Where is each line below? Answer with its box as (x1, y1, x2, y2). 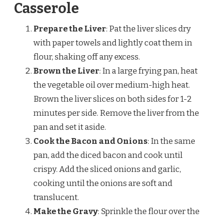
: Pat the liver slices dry (106, 23, 191, 34)
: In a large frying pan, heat (99, 65, 198, 76)
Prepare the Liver (33, 23, 106, 34)
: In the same (148, 136, 195, 146)
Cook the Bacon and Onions (33, 136, 148, 146)
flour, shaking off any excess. (33, 51, 140, 62)
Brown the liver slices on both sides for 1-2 (33, 93, 192, 104)
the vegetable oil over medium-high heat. (33, 79, 190, 90)
